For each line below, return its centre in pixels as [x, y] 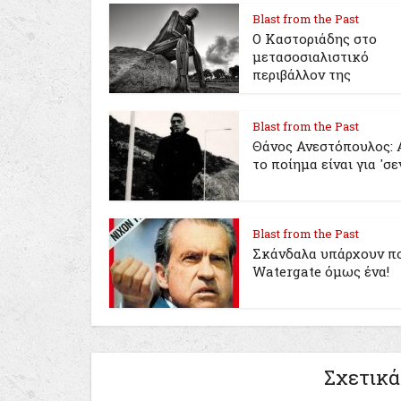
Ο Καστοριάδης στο [315, 38]
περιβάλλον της [302, 74]
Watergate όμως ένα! [321, 271]
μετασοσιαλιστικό [311, 56]
